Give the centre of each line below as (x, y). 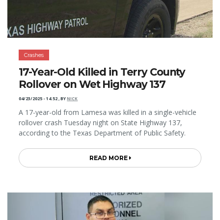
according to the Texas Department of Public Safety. (102, 133)
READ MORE (109, 158)
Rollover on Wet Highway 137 (92, 84)
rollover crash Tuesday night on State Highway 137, (101, 123)
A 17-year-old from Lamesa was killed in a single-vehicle (108, 112)
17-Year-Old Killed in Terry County (102, 72)
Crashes (34, 55)
